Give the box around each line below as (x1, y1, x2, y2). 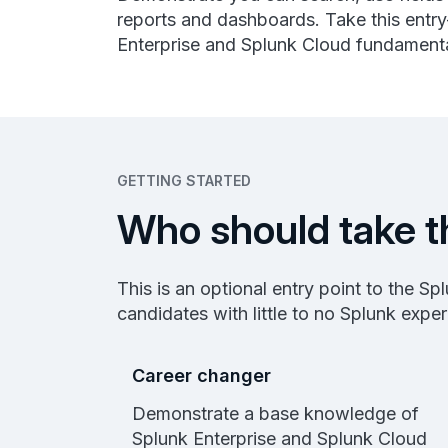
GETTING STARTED (117, 171, 251, 189)
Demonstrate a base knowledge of (132, 402, 419, 424)
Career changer (132, 364, 271, 386)
